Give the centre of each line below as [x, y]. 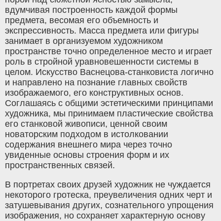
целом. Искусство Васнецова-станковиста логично [109, 72]
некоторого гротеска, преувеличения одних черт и [109, 195]
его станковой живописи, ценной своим [86, 124]
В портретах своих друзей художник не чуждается [108, 185]
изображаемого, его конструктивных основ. [94, 93]
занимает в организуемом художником [84, 41]
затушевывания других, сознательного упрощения [109, 205]
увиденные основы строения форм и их [87, 155]
